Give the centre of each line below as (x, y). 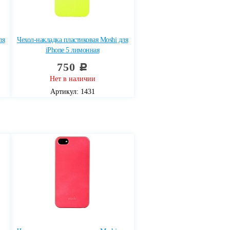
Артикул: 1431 (72, 92)
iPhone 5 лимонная (72, 50)
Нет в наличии (72, 79)
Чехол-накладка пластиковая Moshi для (72, 40)
